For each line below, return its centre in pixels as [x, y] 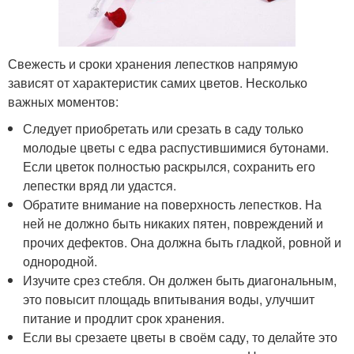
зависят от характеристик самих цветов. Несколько [158, 83]
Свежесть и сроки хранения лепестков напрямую [153, 64]
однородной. [60, 262]
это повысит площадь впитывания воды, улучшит [169, 299]
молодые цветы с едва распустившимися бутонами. [176, 148]
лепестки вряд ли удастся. [100, 186]
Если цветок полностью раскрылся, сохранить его [169, 167]
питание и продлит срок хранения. [124, 318]
